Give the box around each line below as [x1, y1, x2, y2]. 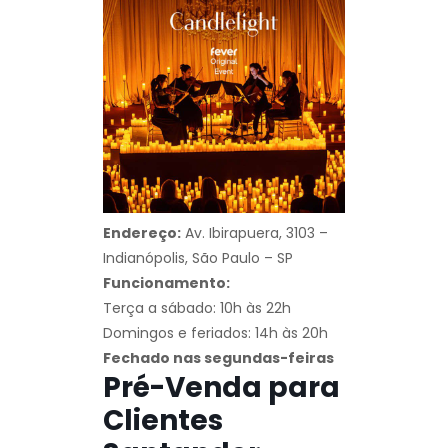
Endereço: [103, 222, 181, 243]
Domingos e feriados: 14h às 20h [103, 322, 328, 343]
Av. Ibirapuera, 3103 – [181, 222, 328, 243]
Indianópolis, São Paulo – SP [103, 247, 293, 268]
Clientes [103, 400, 223, 440]
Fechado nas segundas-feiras [103, 347, 334, 368]
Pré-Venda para [103, 367, 340, 407]
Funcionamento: [103, 272, 230, 293]
